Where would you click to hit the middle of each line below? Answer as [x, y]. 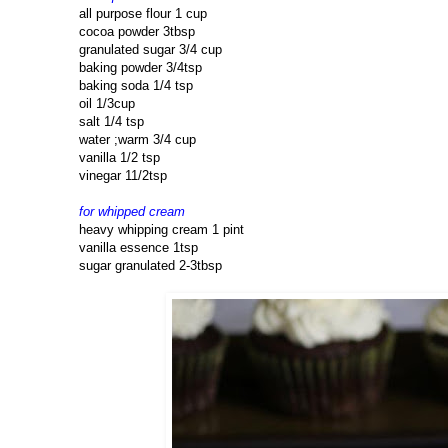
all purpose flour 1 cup [143, 14]
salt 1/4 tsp [111, 122]
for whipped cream [132, 212]
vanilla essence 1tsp [138, 248]
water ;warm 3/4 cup [137, 140]
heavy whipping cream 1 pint [161, 230]
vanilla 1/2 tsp [119, 158]
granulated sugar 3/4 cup [150, 50]
